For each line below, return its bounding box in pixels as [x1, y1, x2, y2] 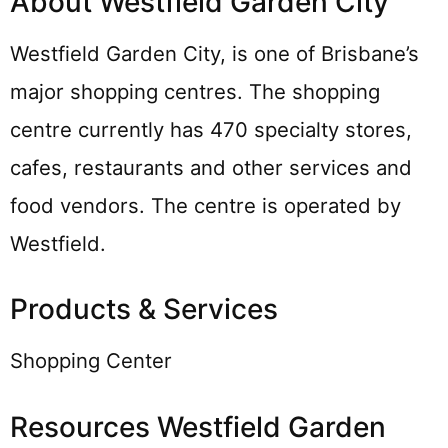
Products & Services [10, 292, 278, 327]
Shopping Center [10, 348, 172, 374]
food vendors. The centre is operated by [10, 192, 401, 218]
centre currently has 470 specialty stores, [10, 116, 412, 142]
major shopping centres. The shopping [10, 78, 380, 104]
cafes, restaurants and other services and [10, 154, 412, 180]
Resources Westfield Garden [10, 409, 386, 444]
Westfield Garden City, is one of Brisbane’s [10, 40, 419, 66]
